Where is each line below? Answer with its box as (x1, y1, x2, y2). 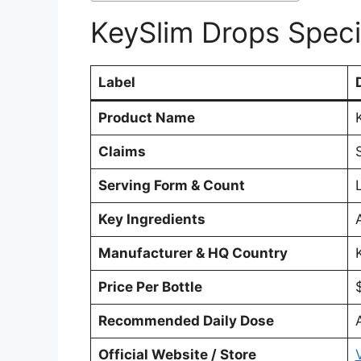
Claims (98, 143, 146, 160)
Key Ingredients (98, 211, 205, 228)
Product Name (98, 110, 195, 127)
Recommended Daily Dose (98, 313, 274, 330)
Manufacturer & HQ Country (98, 245, 288, 262)
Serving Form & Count (98, 177, 245, 194)
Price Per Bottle (98, 279, 202, 296)
